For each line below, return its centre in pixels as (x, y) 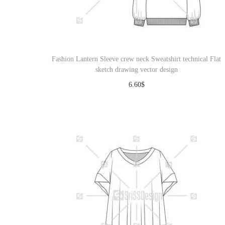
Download (141, 100)
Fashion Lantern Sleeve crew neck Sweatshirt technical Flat (137, 59)
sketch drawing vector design (136, 70)
